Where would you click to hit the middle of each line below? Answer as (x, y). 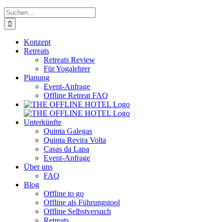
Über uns (38, 167)
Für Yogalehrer (67, 69)
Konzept (37, 42)
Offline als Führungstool (82, 202)
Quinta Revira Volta (75, 140)
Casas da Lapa (66, 149)
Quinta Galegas (68, 131)
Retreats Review (69, 60)
